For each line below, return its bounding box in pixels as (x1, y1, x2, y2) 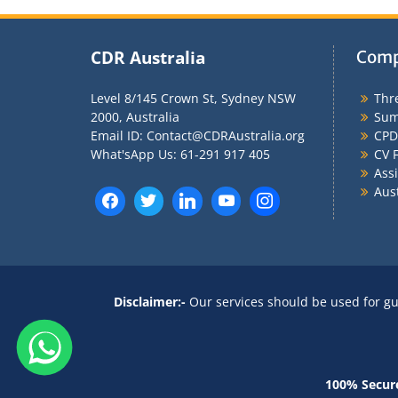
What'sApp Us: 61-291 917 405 (91, 145, 270, 163)
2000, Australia (91, 107, 179, 125)
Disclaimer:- (114, 293, 186, 311)
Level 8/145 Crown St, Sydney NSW (91, 89, 296, 107)
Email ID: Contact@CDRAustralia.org (91, 126, 305, 144)
